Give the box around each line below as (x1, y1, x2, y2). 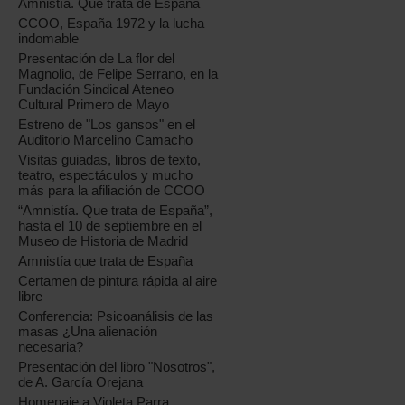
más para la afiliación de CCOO (18, 183, 206, 198)
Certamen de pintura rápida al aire (18, 273, 218, 288)
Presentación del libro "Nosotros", (18, 359, 216, 374)
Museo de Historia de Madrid (18, 233, 189, 249)
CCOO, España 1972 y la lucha (18, 15, 205, 31)
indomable (18, 31, 80, 46)
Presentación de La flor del (18, 51, 175, 66)
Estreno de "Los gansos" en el (18, 117, 196, 132)
